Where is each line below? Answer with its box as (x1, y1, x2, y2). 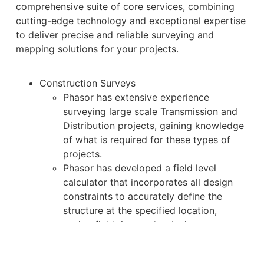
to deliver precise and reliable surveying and (15, 28, 214, 41)
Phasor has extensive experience (62, 91, 209, 103)
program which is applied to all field (62, 246, 224, 259)
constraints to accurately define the (62, 190, 222, 202)
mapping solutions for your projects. (15, 42, 181, 55)
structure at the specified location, (62, 204, 217, 216)
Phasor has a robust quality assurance (62, 232, 233, 245)
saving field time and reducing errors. (62, 218, 230, 230)
